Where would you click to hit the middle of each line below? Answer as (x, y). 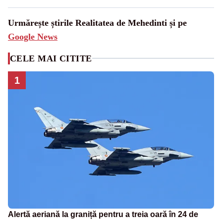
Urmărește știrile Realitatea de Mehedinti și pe (97, 23)
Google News (33, 36)
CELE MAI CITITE (51, 58)
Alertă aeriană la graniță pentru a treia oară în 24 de (103, 215)
